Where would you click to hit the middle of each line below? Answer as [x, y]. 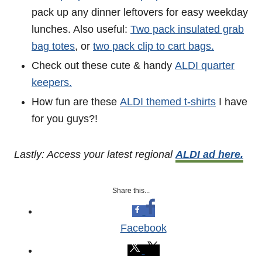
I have [232, 102]
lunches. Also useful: [81, 29]
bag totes [53, 46]
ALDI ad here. [209, 154]
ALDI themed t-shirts [168, 102]
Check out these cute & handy [103, 65]
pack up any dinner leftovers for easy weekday [140, 12]
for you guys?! [65, 119]
